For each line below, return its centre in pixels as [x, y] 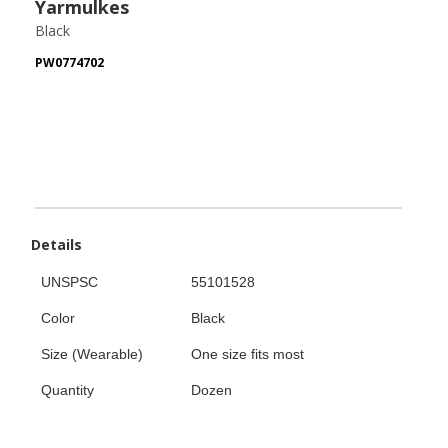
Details [56, 244]
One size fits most [247, 353]
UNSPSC [69, 281]
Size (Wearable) [92, 353]
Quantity [67, 389]
